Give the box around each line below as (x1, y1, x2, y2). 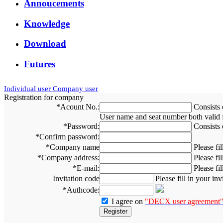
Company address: (41, 153, 100, 162)
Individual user (4, 85, 53, 93)
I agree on (110, 197, 145, 206)
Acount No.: (60, 103, 100, 111)
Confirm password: (39, 132, 100, 141)
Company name (50, 143, 100, 152)
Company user (53, 85, 98, 93)
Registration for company (4, 93, 84, 102)
